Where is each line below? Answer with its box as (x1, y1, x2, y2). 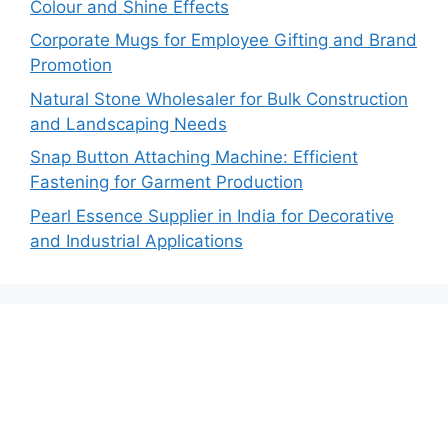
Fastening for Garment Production (30, 172, 303, 193)
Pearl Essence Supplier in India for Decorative (30, 205, 394, 226)
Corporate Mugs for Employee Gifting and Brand (30, 30, 417, 51)
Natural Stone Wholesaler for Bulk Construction (30, 88, 408, 109)
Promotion (30, 55, 112, 76)
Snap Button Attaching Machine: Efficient (30, 147, 358, 168)
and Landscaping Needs (30, 113, 227, 134)
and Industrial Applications (30, 230, 243, 251)
